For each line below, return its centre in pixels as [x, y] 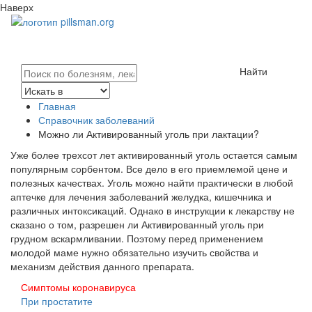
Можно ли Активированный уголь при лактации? [149, 134]
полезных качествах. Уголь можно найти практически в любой [152, 182]
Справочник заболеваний [96, 120]
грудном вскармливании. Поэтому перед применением [137, 238]
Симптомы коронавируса [78, 287]
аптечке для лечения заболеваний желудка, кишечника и [141, 196]
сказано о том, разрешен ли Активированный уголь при [137, 224]
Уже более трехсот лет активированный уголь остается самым [154, 155]
